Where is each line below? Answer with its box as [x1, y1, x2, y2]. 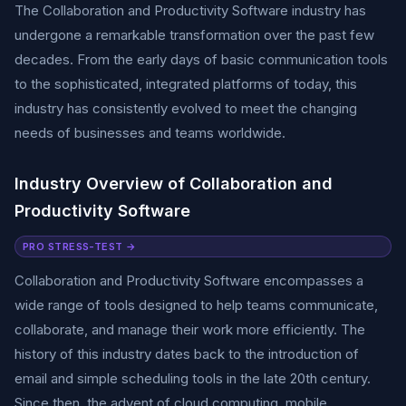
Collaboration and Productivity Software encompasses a [14, 272, 363, 289]
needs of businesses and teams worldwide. [14, 124, 285, 141]
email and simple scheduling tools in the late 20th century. [14, 370, 371, 387]
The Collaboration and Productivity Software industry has [14, 2, 366, 19]
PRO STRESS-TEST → [23, 240, 137, 253]
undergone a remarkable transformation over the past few [14, 26, 374, 43]
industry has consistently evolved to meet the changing [14, 100, 357, 117]
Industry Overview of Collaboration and [14, 174, 333, 193]
